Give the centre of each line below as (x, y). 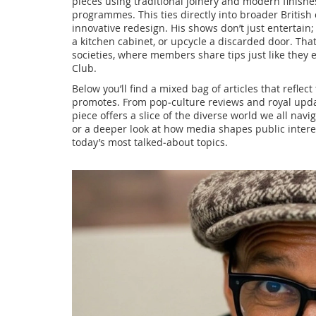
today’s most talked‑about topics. (150, 142)
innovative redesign (119, 28)
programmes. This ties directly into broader (176, 14)
